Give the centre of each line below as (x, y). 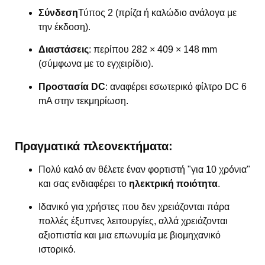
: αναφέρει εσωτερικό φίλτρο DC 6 (176, 86)
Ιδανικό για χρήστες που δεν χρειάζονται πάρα (134, 206)
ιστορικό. (57, 249)
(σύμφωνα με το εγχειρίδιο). (96, 64)
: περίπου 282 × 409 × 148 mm (153, 50)
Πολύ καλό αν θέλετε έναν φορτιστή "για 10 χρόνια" (144, 170)
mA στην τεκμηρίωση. (83, 101)
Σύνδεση (58, 12)
